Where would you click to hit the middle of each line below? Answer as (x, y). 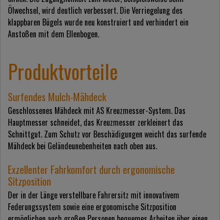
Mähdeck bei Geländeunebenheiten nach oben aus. (82, 146)
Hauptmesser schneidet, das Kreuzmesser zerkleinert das (96, 123)
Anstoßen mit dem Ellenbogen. (54, 34)
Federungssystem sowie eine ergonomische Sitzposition (92, 207)
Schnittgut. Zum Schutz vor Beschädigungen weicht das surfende (107, 134)
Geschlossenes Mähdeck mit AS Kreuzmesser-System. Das (97, 111)
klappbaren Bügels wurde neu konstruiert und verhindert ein (98, 22)
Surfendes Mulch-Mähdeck (57, 97)
